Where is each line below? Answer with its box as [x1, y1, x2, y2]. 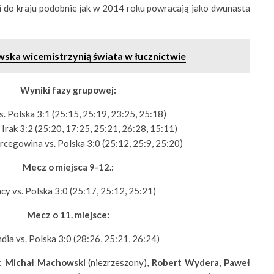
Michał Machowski [4, 257, 86, 268]
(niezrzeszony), [85, 257, 152, 268]
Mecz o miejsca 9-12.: [23, 161, 114, 172]
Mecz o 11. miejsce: [27, 209, 109, 220]
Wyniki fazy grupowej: [20, 84, 116, 95]
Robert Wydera [152, 257, 220, 268]
